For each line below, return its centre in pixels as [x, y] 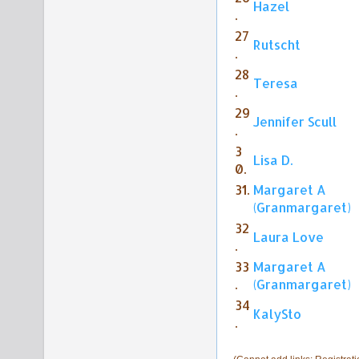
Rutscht [277, 45]
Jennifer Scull [295, 122]
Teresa [276, 84]
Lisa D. [273, 161]
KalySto [277, 315]
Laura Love [288, 238]
